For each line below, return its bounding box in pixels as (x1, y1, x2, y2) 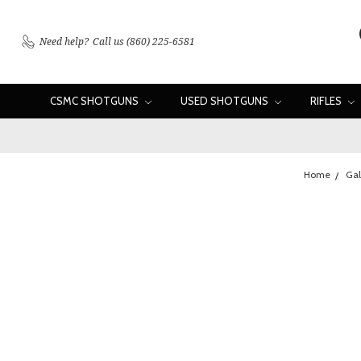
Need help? (39, 34, 89, 48)
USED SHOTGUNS (180, 94, 271, 107)
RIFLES (310, 94, 344, 107)
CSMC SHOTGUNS (50, 94, 141, 107)
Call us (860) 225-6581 (93, 34, 195, 48)
